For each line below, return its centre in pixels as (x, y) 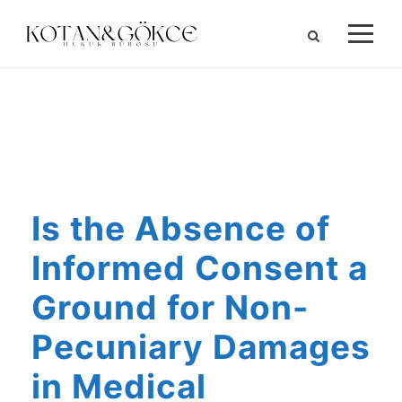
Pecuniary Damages (201, 347)
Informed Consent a (200, 268)
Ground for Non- (170, 307)
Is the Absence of (181, 228)
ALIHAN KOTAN (201, 154)
